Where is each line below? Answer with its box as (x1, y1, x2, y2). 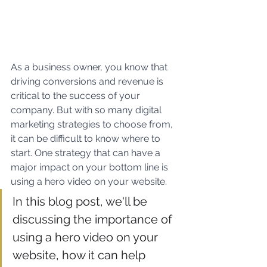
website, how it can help (13, 247, 148, 262)
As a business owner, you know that (11, 61, 170, 73)
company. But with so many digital (11, 104, 164, 116)
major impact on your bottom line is (11, 161, 170, 173)
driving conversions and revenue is (11, 75, 166, 87)
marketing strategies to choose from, (11, 118, 175, 130)
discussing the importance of (13, 212, 175, 226)
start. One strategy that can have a (11, 147, 163, 159)
